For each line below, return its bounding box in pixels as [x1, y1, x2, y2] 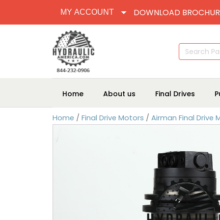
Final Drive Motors [82, 113, 144, 123]
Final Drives [155, 88, 195, 99]
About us [103, 88, 136, 99]
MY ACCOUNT [60, 8, 114, 16]
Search [178, 42, 200, 51]
